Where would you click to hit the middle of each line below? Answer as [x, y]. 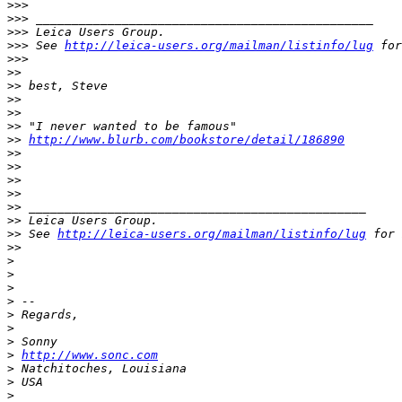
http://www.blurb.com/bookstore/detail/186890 [187, 140]
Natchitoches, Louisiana [100, 368]
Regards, [47, 315]
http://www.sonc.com [90, 355]
